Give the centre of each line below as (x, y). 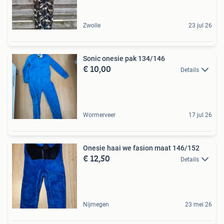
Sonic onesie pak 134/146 (124, 58)
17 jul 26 (200, 115)
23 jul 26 (200, 25)
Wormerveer (99, 115)
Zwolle (92, 25)
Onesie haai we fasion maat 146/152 (141, 148)
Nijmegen (96, 204)
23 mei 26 (198, 204)
